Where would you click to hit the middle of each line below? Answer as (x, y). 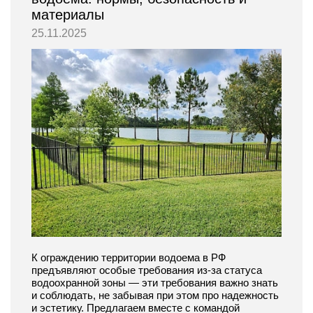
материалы (68, 15)
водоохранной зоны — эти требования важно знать (155, 282)
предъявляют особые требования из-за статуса (147, 270)
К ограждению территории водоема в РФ (129, 257)
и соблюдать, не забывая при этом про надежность (155, 295)
